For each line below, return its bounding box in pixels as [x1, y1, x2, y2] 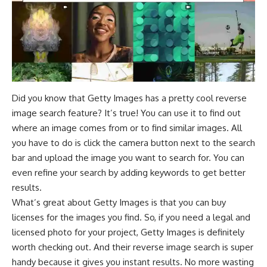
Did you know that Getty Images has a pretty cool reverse [12, 92, 247, 104]
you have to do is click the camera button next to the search [12, 137, 255, 149]
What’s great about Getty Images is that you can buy [12, 197, 226, 209]
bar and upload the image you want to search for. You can [12, 152, 244, 164]
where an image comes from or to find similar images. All [12, 122, 242, 134]
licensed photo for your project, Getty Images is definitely [12, 226, 244, 238]
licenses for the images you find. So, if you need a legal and [12, 212, 250, 223]
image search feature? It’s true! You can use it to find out [12, 107, 241, 119]
